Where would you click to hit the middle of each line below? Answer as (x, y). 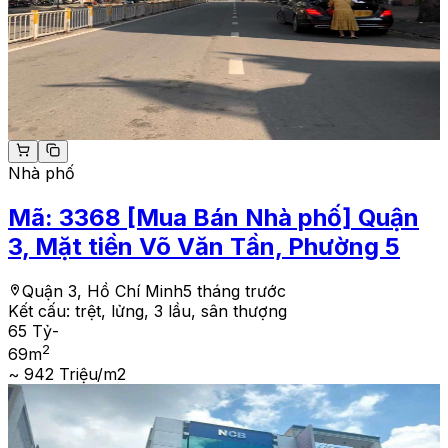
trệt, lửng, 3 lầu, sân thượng (181, 311)
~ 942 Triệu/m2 (67, 374)
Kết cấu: (41, 311)
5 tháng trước (234, 291)
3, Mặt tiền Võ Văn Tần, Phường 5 (204, 247)
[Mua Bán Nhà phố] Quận (273, 218)
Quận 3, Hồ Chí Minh (102, 291)
